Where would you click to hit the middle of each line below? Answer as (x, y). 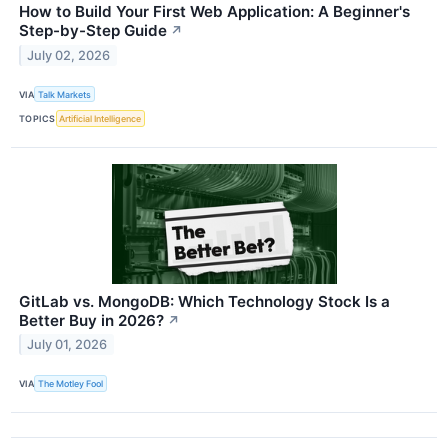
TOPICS (37, 118)
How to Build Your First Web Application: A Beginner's (214, 12)
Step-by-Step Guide (93, 31)
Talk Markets (65, 94)
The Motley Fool (71, 384)
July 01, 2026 (67, 345)
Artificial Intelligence (100, 118)
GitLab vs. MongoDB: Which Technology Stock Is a (204, 301)
